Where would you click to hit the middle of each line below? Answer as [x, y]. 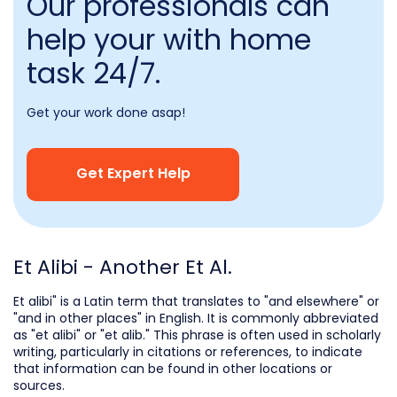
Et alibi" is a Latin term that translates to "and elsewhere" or [196, 302]
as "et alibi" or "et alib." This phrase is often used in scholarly [197, 335]
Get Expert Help [133, 175]
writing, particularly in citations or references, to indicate [188, 352]
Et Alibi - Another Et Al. [123, 268]
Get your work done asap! [106, 113]
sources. [39, 386]
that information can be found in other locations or [173, 369]
